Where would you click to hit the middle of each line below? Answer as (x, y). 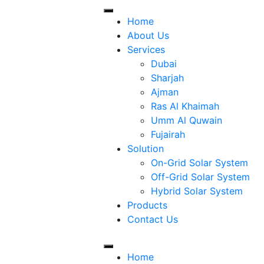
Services (146, 49)
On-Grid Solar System (199, 163)
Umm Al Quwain (186, 120)
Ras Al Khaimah (185, 106)
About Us (148, 35)
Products (147, 205)
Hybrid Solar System (197, 191)
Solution (145, 148)
